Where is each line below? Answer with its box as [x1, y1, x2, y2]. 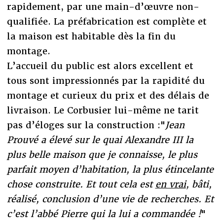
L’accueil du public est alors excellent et [6, 60, 193, 72]
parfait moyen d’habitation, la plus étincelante [6, 163, 214, 175]
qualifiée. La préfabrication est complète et [6, 15, 207, 27]
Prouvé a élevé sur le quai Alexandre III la [6, 134, 193, 146]
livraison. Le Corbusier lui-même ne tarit [6, 104, 199, 116]
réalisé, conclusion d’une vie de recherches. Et [6, 193, 214, 205]
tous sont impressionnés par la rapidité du [6, 74, 205, 86]
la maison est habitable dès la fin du [6, 30, 176, 42]
